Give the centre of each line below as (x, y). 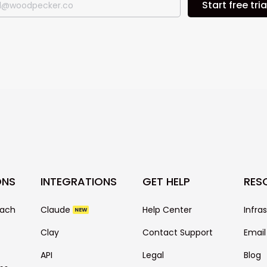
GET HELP (166, 182)
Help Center (167, 210)
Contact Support (177, 233)
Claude (57, 210)
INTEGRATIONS (79, 182)
